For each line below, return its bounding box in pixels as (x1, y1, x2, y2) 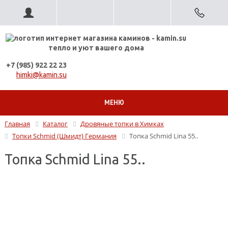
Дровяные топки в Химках (80, 119, 164, 128)
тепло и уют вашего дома (48, 43, 144, 52)
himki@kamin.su (16, 70, 67, 79)
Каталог (43, 119, 68, 128)
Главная (5, 119, 30, 128)
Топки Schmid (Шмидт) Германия (12, 131, 117, 141)
